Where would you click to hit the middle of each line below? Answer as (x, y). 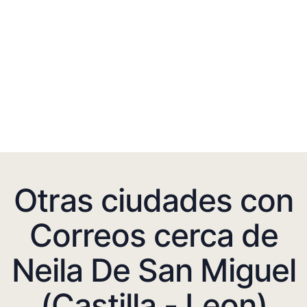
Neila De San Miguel (153, 270)
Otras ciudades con (153, 200)
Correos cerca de (153, 235)
